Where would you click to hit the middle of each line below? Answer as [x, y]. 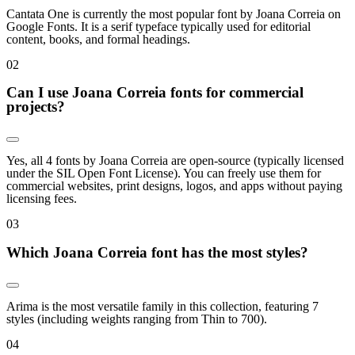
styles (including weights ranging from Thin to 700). [137, 319]
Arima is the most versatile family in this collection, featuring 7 [162, 306]
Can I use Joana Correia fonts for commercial [155, 93]
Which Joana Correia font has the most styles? [157, 252]
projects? [36, 107]
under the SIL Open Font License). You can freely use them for [164, 174]
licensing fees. [42, 199]
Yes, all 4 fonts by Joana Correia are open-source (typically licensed [175, 161]
